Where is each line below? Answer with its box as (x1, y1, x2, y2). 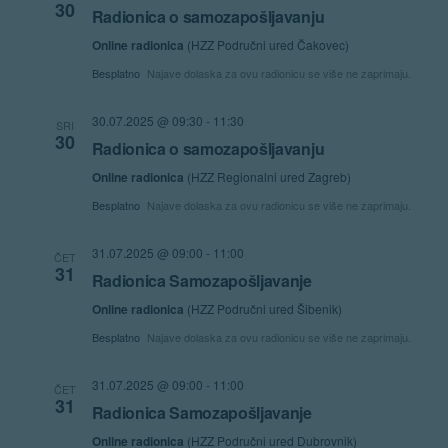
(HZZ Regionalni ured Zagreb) (186, 167, 351, 185)
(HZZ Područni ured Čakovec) (186, 35, 349, 53)
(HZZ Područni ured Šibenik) (186, 299, 342, 317)
